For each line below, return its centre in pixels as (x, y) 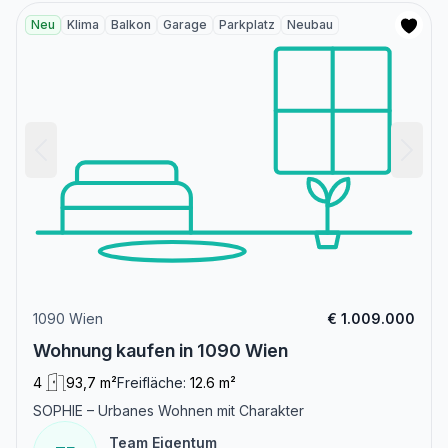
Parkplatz (247, 25)
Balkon (131, 25)
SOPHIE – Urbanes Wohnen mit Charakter (168, 411)
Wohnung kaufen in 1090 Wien (160, 351)
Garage (185, 25)
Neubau (310, 25)
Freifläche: (151, 383)
